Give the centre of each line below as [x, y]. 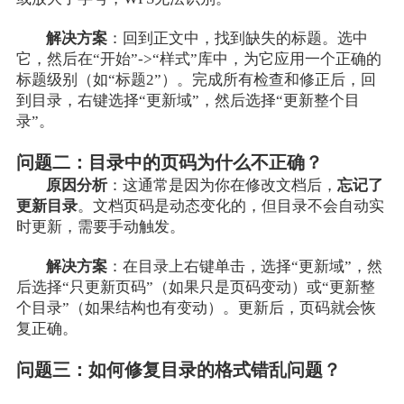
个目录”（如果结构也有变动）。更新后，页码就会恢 [196, 308]
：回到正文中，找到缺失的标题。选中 [238, 39]
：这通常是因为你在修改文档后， [223, 185]
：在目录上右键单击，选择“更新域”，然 [245, 266]
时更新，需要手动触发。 [100, 226]
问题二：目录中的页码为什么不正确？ [169, 162]
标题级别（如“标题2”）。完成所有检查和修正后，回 [196, 80]
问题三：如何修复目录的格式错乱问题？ [178, 370]
